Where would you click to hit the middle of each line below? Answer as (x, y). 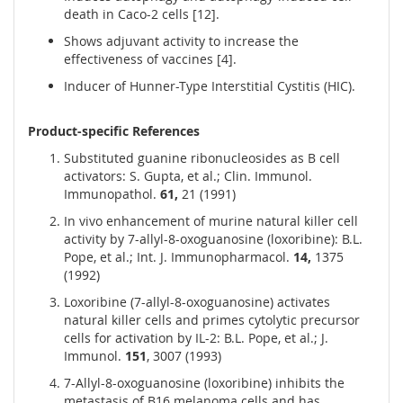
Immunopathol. (112, 194)
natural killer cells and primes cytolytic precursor (212, 320)
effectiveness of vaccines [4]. (150, 59)
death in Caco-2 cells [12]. (142, 14)
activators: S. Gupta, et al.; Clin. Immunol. (188, 176)
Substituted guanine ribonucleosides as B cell (202, 158)
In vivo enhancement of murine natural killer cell (211, 221)
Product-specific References (114, 131)
